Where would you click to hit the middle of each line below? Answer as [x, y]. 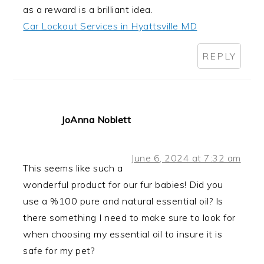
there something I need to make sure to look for [129, 218]
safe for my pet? [59, 251]
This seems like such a [73, 168]
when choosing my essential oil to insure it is [123, 234]
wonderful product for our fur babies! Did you [123, 185]
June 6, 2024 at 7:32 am [186, 158]
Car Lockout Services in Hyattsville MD [110, 26]
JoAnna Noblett [96, 120]
